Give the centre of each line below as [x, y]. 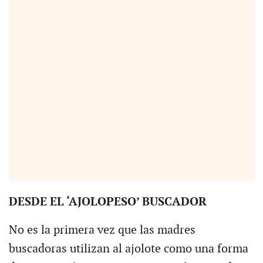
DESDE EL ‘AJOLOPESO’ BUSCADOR [107, 202]
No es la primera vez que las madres [102, 230]
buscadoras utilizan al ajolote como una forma [128, 249]
